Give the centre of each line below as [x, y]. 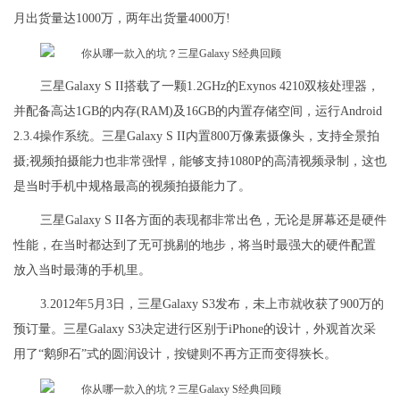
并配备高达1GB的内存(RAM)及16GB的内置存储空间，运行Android [198, 112]
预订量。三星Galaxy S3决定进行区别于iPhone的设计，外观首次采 [195, 329]
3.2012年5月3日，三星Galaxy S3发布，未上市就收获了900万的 [212, 304]
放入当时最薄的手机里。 [82, 271]
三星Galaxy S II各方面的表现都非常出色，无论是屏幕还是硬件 [213, 221]
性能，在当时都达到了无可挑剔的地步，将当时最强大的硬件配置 [195, 246]
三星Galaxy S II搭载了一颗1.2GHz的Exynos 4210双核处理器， [210, 87]
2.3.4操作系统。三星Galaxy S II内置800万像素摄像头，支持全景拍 [196, 137]
